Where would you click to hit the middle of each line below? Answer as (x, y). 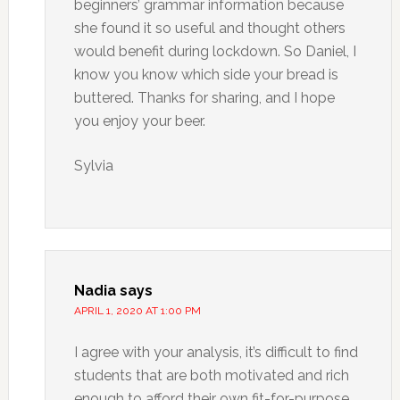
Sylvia (93, 166)
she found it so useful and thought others (209, 28)
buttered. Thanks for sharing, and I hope (204, 98)
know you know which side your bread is (206, 75)
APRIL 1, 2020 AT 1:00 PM (137, 311)
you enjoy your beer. (139, 121)
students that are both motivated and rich (211, 375)
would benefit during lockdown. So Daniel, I (215, 51)
